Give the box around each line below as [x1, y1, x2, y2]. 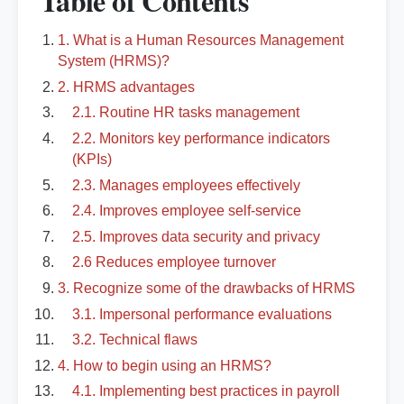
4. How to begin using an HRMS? [58, 357, 271, 373]
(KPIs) [72, 151, 112, 167]
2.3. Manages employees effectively [72, 177, 300, 193]
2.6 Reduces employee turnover [72, 254, 276, 271]
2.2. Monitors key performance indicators [72, 131, 330, 146]
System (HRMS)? [58, 53, 170, 69]
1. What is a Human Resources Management [58, 32, 344, 49]
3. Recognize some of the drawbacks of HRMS [58, 280, 355, 296]
